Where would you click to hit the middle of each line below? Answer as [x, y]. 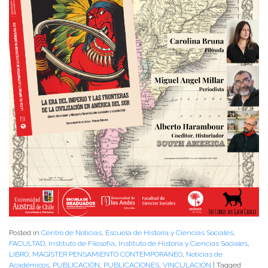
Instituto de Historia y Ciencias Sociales [183, 243]
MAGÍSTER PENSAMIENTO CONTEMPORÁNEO [107, 254]
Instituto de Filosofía [82, 243]
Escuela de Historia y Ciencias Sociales [169, 232]
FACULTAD [27, 243]
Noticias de [204, 254]
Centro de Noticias [71, 232]
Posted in [25, 232]
